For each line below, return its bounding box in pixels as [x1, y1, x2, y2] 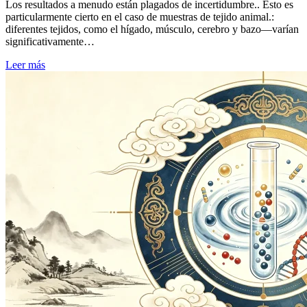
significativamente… [5, 36, 95, 48]
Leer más [5, 59, 45, 71]
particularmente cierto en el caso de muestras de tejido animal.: [5, 11, 274, 23]
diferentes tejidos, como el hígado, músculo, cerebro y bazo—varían [5, 23, 299, 36]
